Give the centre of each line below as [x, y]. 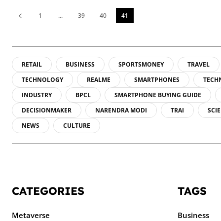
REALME [99, 79]
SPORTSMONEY [141, 64]
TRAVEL [199, 64]
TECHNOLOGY [42, 79]
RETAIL [32, 64]
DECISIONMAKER [47, 110]
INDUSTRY [37, 95]
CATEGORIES [48, 191]
